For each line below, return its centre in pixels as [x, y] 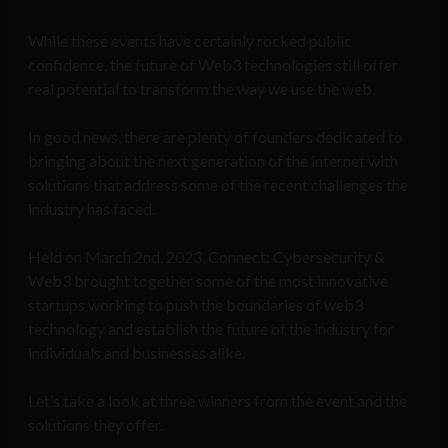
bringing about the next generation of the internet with [213, 161]
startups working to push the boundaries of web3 [195, 305]
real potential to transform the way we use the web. [201, 89]
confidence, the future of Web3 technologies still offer [213, 65]
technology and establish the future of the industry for [211, 329]
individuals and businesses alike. [138, 353]
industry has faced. [93, 209]
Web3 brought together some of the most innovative [208, 281]
